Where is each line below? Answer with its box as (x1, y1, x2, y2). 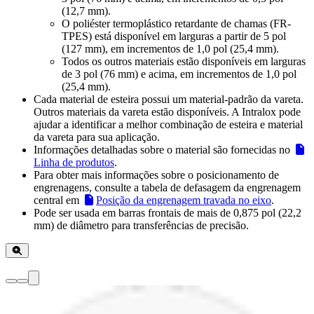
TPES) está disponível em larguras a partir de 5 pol (62, 30, 286, 43)
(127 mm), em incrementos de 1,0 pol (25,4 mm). (62, 43, 279, 55)
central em (34, 194, 82, 207)
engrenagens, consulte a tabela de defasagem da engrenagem (34, 182, 301, 194)
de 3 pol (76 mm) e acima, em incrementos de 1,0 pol (62, 68, 296, 81)
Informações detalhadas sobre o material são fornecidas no (34, 144, 293, 156)
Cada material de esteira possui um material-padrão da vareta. (34, 93, 303, 106)
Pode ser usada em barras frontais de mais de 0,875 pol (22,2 (34, 207, 301, 219)
